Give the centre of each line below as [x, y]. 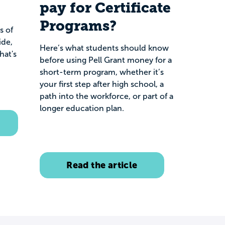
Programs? [78, 26]
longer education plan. [82, 108]
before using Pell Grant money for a [106, 60]
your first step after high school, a [102, 84]
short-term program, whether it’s [102, 72]
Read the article [102, 165]
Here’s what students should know [104, 48]
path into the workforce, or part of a [106, 96]
